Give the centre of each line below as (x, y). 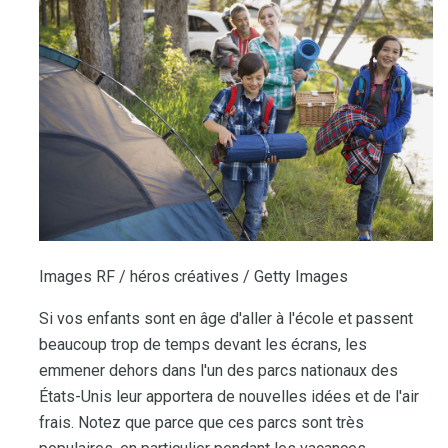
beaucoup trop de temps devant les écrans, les (203, 344)
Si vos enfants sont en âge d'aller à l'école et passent (226, 318)
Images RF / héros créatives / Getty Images (193, 276)
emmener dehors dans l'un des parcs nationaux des (218, 370)
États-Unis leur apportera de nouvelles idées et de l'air (229, 396)
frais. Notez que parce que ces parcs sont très (201, 422)
